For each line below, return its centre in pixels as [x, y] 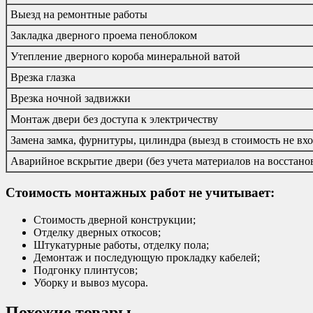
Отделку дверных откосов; [97, 233]
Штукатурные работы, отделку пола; [121, 245]
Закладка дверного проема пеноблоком [104, 35]
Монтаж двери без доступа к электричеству [114, 119]
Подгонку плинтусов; [86, 270]
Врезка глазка [43, 77]
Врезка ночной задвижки [71, 98]
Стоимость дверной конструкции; [115, 220]
